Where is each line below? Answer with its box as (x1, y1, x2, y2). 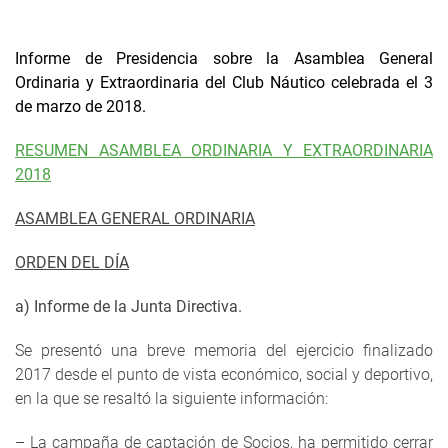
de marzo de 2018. (15, 97, 146, 117)
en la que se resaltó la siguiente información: (15, 389, 328, 409)
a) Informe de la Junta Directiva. (15, 297, 242, 317)
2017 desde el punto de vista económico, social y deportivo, (15, 365, 433, 385)
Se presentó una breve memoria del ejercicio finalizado (15, 341, 433, 361)
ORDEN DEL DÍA (15, 253, 129, 273)
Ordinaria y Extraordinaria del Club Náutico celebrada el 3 (15, 73, 433, 93)
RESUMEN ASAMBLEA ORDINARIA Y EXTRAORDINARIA (15, 141, 433, 161)
